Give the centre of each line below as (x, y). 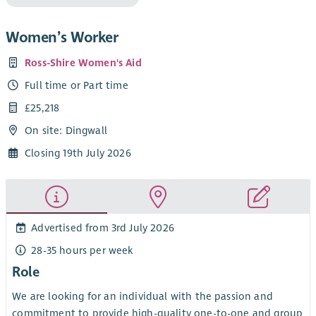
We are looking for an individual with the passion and (142, 297)
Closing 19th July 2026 (78, 153)
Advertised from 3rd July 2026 (103, 227)
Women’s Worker (62, 38)
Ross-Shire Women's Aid (83, 62)
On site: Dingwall (66, 131)
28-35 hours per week (82, 250)
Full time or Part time (77, 85)
